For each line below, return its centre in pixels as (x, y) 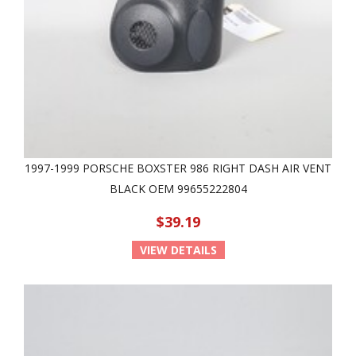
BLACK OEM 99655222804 (178, 189)
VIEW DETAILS (178, 250)
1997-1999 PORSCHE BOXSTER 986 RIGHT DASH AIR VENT (178, 168)
